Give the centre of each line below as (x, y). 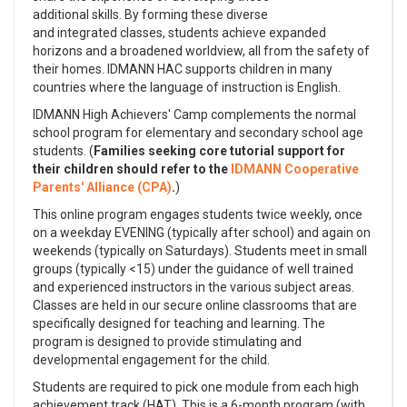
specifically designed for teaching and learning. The (179, 323)
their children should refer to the (132, 169)
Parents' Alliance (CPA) (102, 187)
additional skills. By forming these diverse (150, 15)
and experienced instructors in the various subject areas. (194, 287)
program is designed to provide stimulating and (167, 342)
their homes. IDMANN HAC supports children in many (183, 69)
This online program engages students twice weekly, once (198, 214)
